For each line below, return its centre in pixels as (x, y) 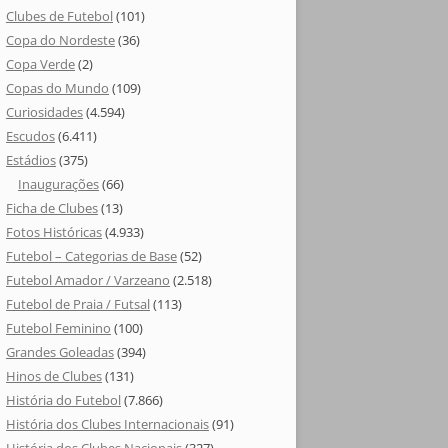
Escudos (30, 136)
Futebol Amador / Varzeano (88, 280)
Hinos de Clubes (54, 376)
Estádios (31, 160)
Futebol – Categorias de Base (91, 256)
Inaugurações (58, 184)
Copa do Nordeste (60, 40)
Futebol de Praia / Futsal (78, 304)
